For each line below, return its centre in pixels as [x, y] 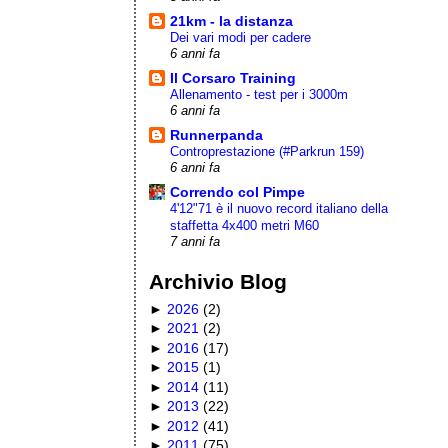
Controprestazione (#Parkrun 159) [267, 151]
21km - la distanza [232, 20]
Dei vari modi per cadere [241, 37]
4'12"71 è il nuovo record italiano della [279, 208]
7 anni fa [195, 241]
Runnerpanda [217, 134]
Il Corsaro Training [233, 77]
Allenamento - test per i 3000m [259, 94]
